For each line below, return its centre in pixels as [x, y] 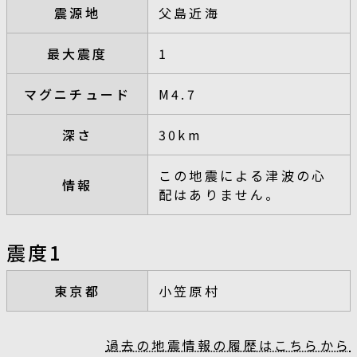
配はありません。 [220, 194]
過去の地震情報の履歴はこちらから [228, 345]
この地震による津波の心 [243, 175]
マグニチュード [77, 94]
